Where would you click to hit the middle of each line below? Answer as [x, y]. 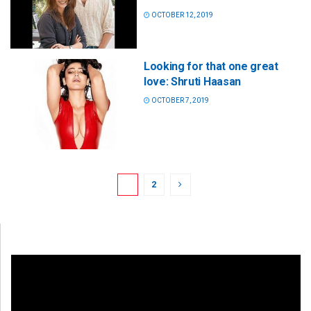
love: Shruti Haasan [192, 82]
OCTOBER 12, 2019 [182, 15]
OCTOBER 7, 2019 [179, 101]
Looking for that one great [211, 67]
